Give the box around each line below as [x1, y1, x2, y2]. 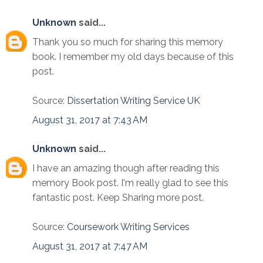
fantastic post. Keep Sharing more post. [32, 191, 204, 203]
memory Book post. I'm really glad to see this [32, 177, 228, 188]
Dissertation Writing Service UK [67, 95, 200, 106]
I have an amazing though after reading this [32, 162, 220, 174]
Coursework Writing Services [67, 221, 190, 232]
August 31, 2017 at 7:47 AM [32, 240, 147, 252]
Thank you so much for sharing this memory [32, 36, 223, 48]
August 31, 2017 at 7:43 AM [32, 114, 147, 126]
